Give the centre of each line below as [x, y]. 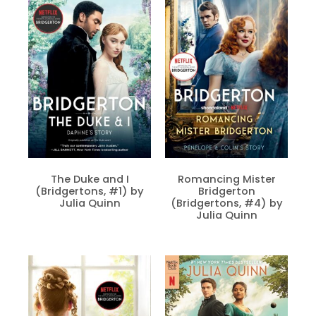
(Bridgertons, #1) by [90, 192]
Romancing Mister [226, 180]
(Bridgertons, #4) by [226, 203]
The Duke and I [90, 180]
